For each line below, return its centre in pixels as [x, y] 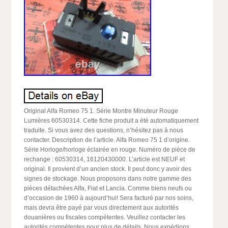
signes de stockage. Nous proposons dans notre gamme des [108, 179]
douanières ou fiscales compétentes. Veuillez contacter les [105, 217]
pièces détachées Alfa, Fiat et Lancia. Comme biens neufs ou [108, 188]
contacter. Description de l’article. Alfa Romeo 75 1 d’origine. [107, 140]
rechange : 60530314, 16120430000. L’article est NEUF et [105, 159]
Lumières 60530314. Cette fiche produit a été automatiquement [111, 121]
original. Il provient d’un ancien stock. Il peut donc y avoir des [108, 169]
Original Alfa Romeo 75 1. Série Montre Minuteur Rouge [101, 111]
